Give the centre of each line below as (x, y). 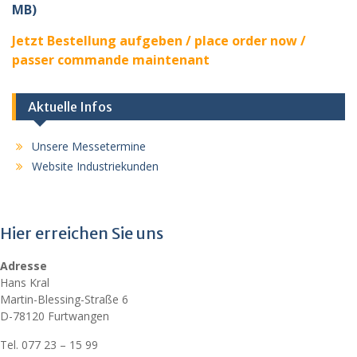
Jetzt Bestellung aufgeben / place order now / (159, 41)
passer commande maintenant (111, 60)
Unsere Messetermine (89, 146)
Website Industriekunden (95, 166)
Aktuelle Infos (70, 107)
